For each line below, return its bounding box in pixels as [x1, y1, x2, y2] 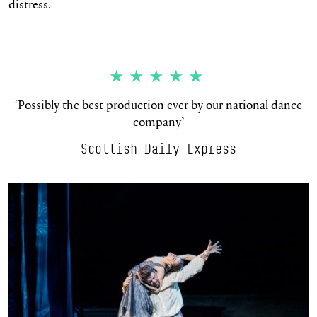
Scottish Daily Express [81, 140, 236, 156]
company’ [133, 113, 184, 130]
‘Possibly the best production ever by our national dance [15, 96, 302, 113]
